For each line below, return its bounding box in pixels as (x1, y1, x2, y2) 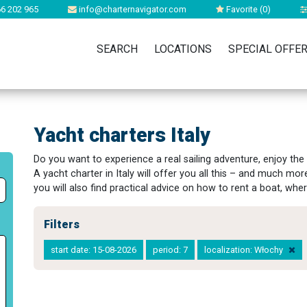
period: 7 (153, 245, 188, 255)
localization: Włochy (204, 245, 285, 255)
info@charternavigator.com (77, 4, 186, 14)
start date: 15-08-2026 (51, 245, 136, 255)
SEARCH (97, 42, 138, 56)
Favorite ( (224, 4, 262, 14)
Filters (44, 218, 79, 231)
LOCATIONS (154, 42, 212, 56)
